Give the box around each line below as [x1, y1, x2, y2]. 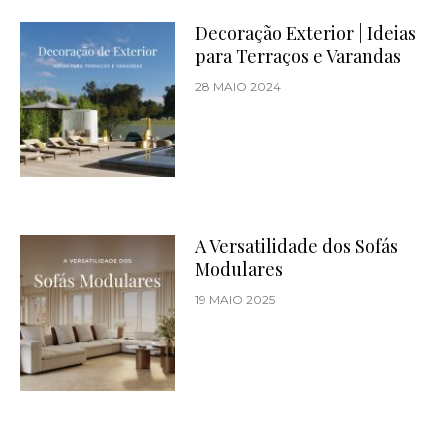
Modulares [195, 257, 284, 282]
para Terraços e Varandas [195, 44, 402, 69]
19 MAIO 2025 [195, 292, 276, 308]
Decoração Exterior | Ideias [195, 21, 417, 46]
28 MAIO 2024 [195, 79, 282, 95]
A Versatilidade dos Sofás [195, 234, 399, 259]
